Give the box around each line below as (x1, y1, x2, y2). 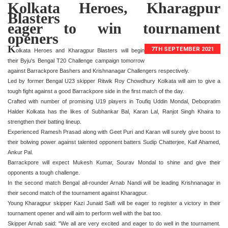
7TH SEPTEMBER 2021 (151, 45, 214, 52)
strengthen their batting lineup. (8, 118, 81, 125)
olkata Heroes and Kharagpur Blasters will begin (16, 47, 145, 53)
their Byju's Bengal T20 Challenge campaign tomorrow (8, 57, 145, 64)
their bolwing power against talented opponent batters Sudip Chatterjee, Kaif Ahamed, (8, 138, 220, 145)
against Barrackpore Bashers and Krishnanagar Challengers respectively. (8, 67, 189, 74)
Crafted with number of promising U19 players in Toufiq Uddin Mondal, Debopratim (8, 98, 220, 104)
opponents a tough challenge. (8, 169, 80, 176)
